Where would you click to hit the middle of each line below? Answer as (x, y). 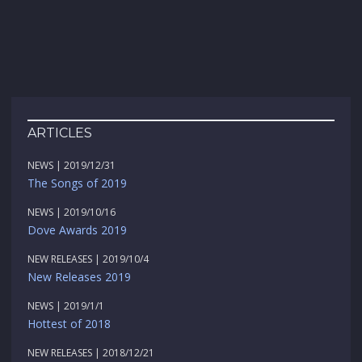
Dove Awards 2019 (77, 230)
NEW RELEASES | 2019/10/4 (88, 259)
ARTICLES (60, 133)
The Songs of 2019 (77, 183)
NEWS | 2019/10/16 (72, 213)
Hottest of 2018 (69, 324)
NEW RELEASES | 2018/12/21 (91, 353)
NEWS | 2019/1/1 (66, 306)
